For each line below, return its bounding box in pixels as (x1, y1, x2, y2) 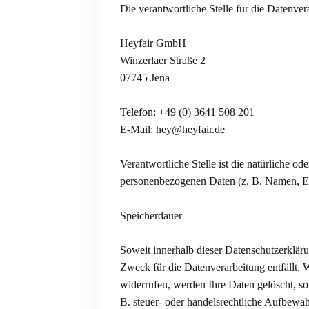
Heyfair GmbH (120, 37, 186, 49)
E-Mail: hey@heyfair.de (120, 123, 225, 135)
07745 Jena (120, 71, 170, 83)
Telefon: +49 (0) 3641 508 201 (120, 106, 255, 118)
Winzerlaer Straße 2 (120, 54, 206, 66)
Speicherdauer (120, 209, 182, 221)
